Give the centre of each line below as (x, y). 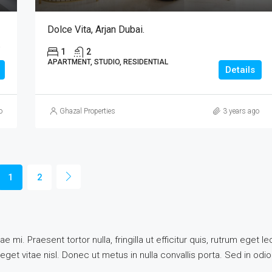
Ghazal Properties (87, 111)
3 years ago (241, 111)
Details (240, 70)
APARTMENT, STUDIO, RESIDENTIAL (107, 62)
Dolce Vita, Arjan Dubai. (96, 29)
